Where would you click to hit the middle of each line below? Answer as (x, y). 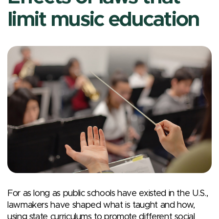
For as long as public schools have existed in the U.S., (108, 194)
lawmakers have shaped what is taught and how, (101, 206)
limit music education (103, 20)
